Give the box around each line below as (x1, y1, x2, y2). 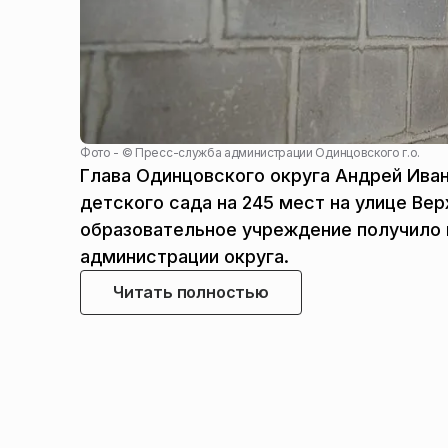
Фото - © (80, 144, 136, 160)
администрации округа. (80, 245, 289, 267)
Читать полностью (113, 281, 269, 302)
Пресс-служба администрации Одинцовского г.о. (135, 144, 421, 160)
